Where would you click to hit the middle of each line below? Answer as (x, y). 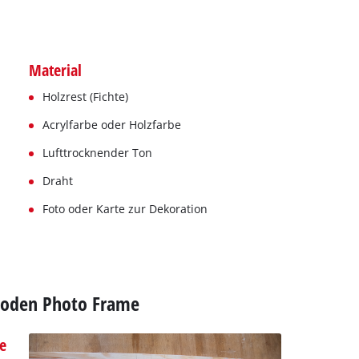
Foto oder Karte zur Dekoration (125, 209)
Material (55, 70)
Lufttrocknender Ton (97, 153)
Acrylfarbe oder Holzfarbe (111, 125)
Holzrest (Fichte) (85, 97)
